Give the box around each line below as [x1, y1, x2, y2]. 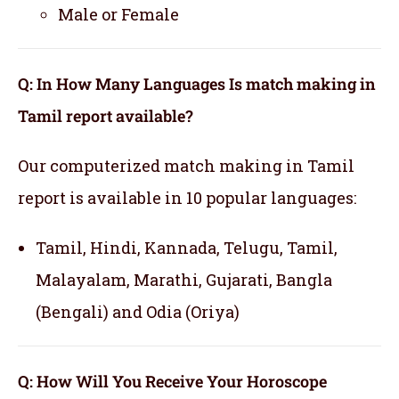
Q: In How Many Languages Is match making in [18, 73, 376, 95]
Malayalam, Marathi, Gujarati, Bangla [36, 269, 332, 291]
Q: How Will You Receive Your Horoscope [18, 370, 327, 393]
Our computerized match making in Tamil [18, 155, 354, 177]
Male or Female [58, 4, 179, 26]
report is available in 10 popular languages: [18, 187, 356, 209]
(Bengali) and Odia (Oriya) [36, 301, 240, 323]
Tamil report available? [18, 105, 193, 127]
